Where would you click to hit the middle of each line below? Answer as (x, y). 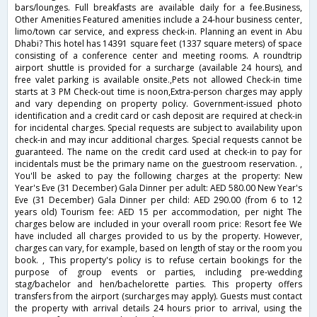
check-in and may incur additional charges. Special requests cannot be (158, 140)
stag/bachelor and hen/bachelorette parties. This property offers (158, 284)
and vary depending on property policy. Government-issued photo (158, 104)
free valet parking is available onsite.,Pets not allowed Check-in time (158, 80)
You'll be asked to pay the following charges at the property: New (158, 176)
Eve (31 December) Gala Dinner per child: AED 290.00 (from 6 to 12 (158, 200)
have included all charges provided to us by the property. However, (158, 236)
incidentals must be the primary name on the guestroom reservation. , (158, 164)
